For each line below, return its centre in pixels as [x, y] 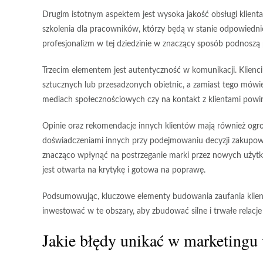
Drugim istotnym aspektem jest [100, 15]
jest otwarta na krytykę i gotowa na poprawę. [124, 171]
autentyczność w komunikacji [182, 71]
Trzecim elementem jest [85, 71]
